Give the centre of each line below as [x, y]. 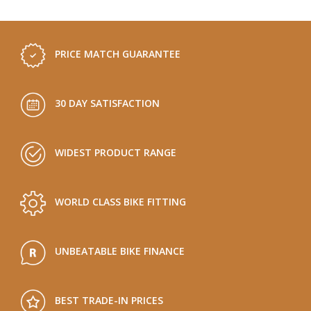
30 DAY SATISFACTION [107, 103]
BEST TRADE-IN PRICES [109, 300]
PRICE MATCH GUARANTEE [118, 53]
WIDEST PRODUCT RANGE [116, 152]
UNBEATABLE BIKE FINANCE [120, 251]
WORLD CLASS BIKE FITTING [120, 201]
